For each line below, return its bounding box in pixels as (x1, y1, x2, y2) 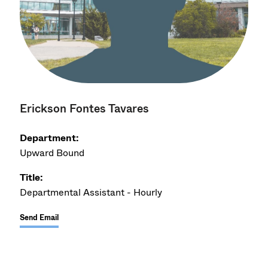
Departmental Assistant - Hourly (20, 185, 163, 199)
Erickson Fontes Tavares (20, 100, 150, 117)
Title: (20, 170, 44, 184)
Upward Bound (20, 145, 85, 160)
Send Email (20, 212, 59, 223)
